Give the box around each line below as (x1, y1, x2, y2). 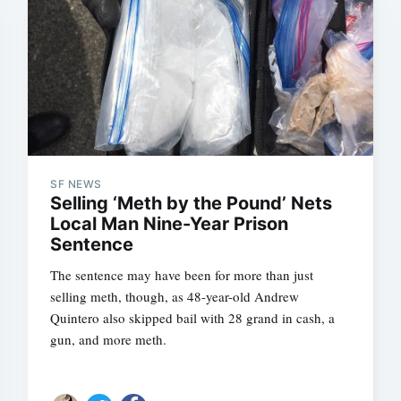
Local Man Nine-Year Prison (50, 213, 289, 235)
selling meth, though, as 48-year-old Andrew (50, 287, 300, 306)
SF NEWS (50, 177, 102, 192)
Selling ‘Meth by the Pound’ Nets (50, 192, 333, 215)
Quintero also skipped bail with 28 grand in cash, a (50, 309, 336, 328)
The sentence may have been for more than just (50, 266, 314, 285)
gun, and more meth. (50, 330, 167, 349)
